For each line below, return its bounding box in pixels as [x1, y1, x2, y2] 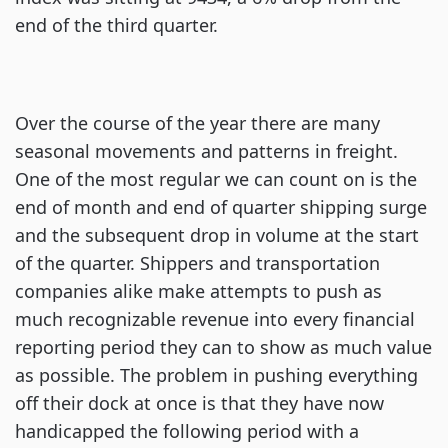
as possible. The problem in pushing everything [15, 363, 418, 387]
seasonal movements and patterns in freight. [15, 139, 398, 163]
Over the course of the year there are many [15, 111, 380, 135]
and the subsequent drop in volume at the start [15, 223, 419, 247]
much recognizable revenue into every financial [15, 307, 415, 331]
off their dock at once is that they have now [15, 391, 384, 415]
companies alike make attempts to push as [15, 279, 382, 303]
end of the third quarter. [15, 13, 218, 37]
